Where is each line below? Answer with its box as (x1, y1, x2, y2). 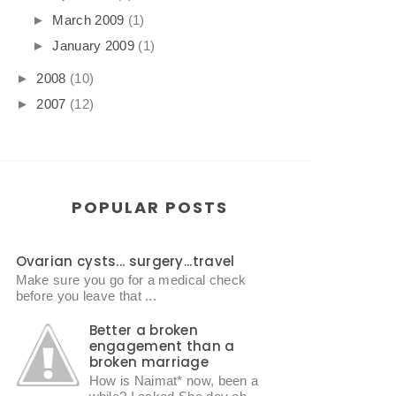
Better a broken (88, 321, 199, 340)
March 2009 (52, 11, 125, 27)
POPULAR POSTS (71, 195, 228, 218)
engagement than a (88, 337, 235, 356)
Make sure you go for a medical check (15, 272, 247, 288)
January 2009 (52, 37, 135, 53)
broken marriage (88, 353, 209, 372)
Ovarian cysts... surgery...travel (15, 252, 235, 271)
